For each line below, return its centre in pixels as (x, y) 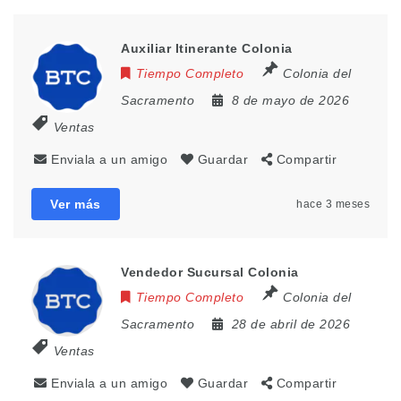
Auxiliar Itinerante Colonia (207, 49)
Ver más (76, 205)
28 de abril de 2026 (290, 324)
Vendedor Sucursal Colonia (210, 273)
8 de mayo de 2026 (290, 101)
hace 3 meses (333, 205)
